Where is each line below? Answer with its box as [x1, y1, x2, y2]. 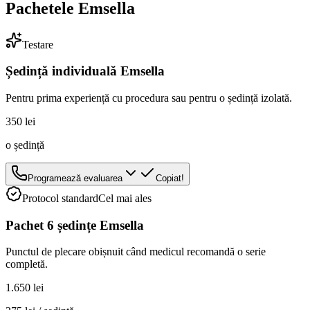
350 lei [6, 116, 35, 127]
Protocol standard [22, 192, 98, 204]
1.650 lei [6, 282, 44, 294]
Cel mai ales [98, 192, 152, 204]
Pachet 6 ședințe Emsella [6, 217, 144, 232]
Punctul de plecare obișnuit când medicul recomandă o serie [6, 246, 266, 258]
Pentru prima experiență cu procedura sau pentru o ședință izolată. [6, 92, 292, 104]
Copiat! [156, 173, 184, 183]
